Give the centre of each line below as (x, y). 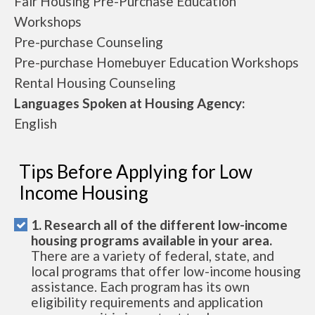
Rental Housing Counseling (95, 83)
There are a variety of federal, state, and (153, 256)
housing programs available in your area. (152, 240)
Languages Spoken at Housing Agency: (130, 103)
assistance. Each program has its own (140, 287)
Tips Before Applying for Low (136, 172)
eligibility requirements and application (147, 302)
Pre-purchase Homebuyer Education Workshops (156, 62)
